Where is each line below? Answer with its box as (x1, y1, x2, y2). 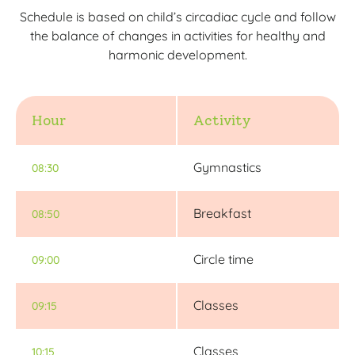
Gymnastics (193, 158, 261, 175)
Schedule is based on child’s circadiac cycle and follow (19, 8, 336, 25)
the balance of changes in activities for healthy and (29, 27, 326, 44)
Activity (193, 111, 250, 129)
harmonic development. (108, 46, 247, 63)
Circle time (193, 250, 254, 267)
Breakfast (193, 204, 251, 221)
